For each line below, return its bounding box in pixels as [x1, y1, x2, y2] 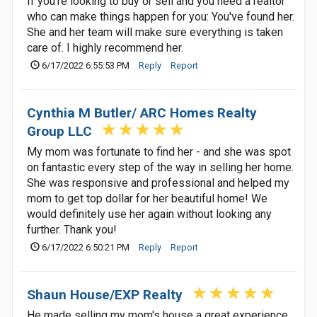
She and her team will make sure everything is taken [27, 25, 283, 39]
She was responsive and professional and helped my [27, 176, 289, 190]
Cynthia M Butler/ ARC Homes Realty [27, 105, 257, 121]
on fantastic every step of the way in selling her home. [27, 161, 294, 174]
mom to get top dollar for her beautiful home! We [27, 192, 267, 205]
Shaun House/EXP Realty [27, 287, 183, 303]
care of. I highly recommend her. [27, 41, 183, 54]
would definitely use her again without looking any [27, 207, 272, 221]
